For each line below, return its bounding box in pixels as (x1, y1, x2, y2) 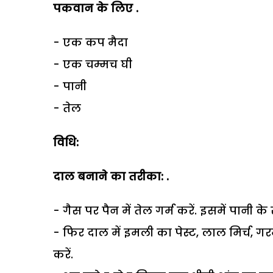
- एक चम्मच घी (53, 56, 132, 72)
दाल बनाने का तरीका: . (53, 168, 169, 184)
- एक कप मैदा (53, 34, 128, 50)
